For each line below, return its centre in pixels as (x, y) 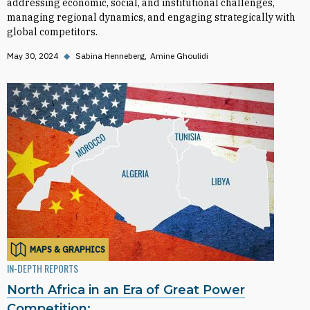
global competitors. (52, 32)
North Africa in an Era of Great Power (126, 290)
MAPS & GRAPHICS (67, 249)
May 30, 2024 (33, 56)
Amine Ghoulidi (179, 56)
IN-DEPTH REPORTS (43, 268)
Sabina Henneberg (110, 56)
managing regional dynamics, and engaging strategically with (151, 17)
